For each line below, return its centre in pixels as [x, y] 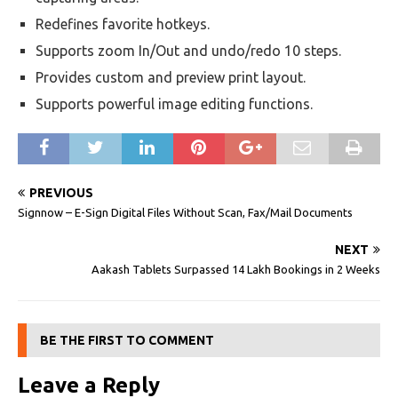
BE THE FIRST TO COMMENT [127, 340]
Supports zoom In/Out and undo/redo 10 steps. [188, 51]
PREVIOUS [61, 193]
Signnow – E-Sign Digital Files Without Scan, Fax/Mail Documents [185, 212]
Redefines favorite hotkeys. [123, 24]
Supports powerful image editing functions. [174, 104]
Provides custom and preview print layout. [171, 77]
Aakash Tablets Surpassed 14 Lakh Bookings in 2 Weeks [236, 269]
